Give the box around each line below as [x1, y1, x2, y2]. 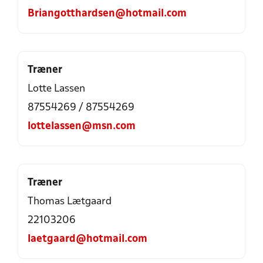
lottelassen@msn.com [28, 122, 136, 131]
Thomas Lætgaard [28, 197, 112, 207]
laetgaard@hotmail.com [28, 234, 147, 244]
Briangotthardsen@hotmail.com [28, 9, 187, 19]
